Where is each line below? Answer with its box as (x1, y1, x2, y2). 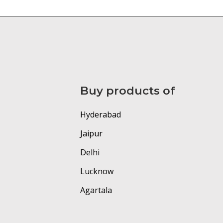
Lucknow (80, 166, 113, 177)
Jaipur (80, 128, 103, 139)
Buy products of (80, 84, 175, 98)
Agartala (80, 185, 112, 196)
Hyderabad (80, 109, 121, 120)
